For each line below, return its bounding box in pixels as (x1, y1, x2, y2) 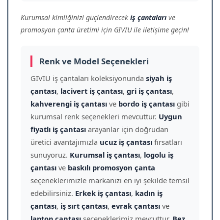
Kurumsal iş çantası (70, 150, 140, 160)
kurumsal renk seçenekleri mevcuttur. (30, 111, 159, 121)
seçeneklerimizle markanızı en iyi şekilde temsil (30, 175, 190, 185)
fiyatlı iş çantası (30, 124, 86, 134)
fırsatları (152, 137, 182, 147)
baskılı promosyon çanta (68, 163, 155, 172)
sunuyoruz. (30, 150, 70, 160)
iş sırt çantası (60, 201, 108, 211)
